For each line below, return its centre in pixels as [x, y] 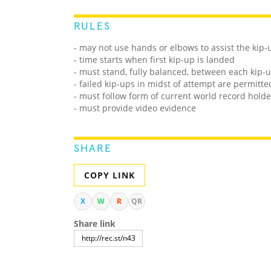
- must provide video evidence [135, 108]
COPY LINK [109, 175]
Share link [95, 224]
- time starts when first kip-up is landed [154, 60]
